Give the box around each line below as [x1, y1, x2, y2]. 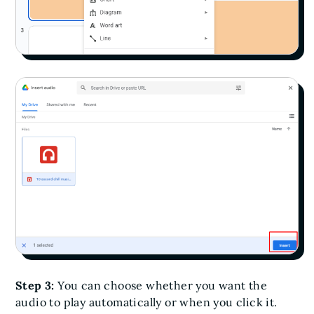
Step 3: [15, 278, 58, 293]
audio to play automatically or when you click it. [15, 295, 278, 310]
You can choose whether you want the [57, 278, 268, 293]
